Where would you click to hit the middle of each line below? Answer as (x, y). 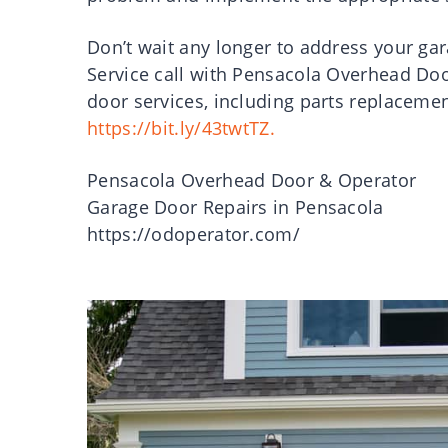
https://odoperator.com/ (193, 234)
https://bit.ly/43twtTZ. (181, 128)
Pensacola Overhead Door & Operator (252, 180)
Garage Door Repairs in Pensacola (235, 207)
